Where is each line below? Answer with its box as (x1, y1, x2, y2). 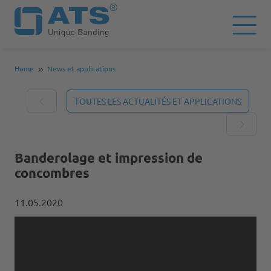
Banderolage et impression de (15, 149, 203, 166)
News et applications (47, 64, 116, 73)
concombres (15, 164, 90, 181)
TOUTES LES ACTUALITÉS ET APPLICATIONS (74, 95, 241, 106)
